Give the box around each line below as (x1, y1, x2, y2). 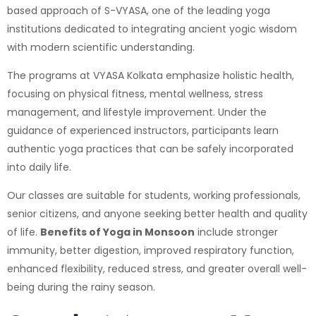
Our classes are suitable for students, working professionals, (7, 188, 300, 202)
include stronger (195, 224, 278, 239)
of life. (7, 224, 40, 239)
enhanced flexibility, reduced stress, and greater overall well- (7, 261, 307, 276)
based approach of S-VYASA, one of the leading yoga (7, 3, 270, 18)
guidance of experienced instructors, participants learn (7, 123, 279, 138)
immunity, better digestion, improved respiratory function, (7, 243, 294, 257)
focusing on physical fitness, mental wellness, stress (7, 86, 263, 101)
